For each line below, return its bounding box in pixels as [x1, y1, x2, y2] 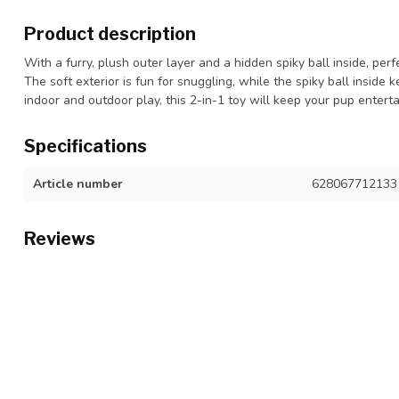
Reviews [24, 228, 95, 249]
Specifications [24, 135, 147, 157]
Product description [24, 23, 196, 45]
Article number [33, 175, 123, 192]
